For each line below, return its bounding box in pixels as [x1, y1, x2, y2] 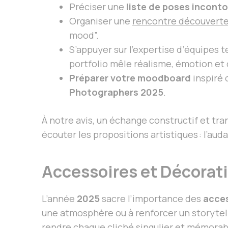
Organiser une [69, 14, 132, 27]
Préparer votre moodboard [69, 71, 191, 84]
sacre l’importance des [100, 192, 203, 205]
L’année [42, 192, 77, 205]
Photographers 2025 [69, 85, 163, 98]
